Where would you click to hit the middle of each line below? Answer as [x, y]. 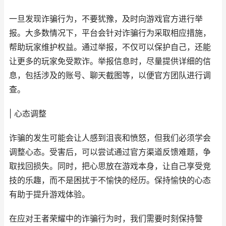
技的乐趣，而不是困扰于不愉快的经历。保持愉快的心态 [110, 180]
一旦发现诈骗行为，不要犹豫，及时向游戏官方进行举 [106, 19]
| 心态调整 [28, 114]
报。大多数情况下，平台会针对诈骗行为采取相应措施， [110, 33]
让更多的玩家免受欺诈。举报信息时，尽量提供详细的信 [110, 61]
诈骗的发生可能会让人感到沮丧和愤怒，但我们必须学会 [110, 138]
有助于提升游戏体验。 [49, 194]
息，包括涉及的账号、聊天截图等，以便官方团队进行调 [110, 75]
